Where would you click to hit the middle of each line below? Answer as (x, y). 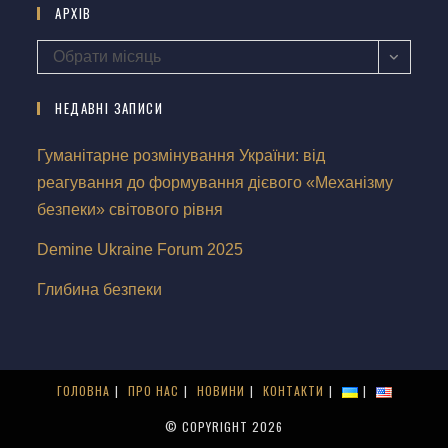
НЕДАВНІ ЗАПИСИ (109, 107)
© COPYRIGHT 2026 (224, 426)
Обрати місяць (107, 56)
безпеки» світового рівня (130, 209)
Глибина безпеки (100, 289)
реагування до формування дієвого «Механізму (215, 182)
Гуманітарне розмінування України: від (181, 155)
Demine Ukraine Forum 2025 (140, 249)
